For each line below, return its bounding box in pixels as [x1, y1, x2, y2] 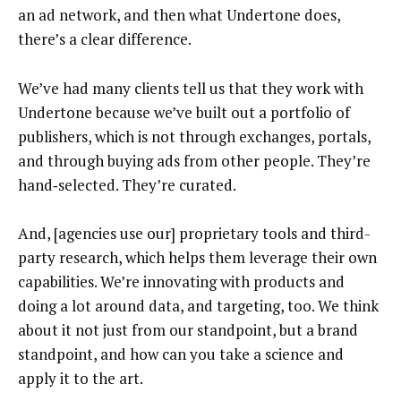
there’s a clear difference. [18, 29, 192, 50]
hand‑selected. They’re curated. [18, 174, 236, 195]
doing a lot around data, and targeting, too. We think [18, 295, 379, 317]
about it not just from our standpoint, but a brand [18, 320, 358, 341]
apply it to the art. [18, 368, 143, 389]
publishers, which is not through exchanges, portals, [18, 125, 371, 147]
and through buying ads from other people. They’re [18, 149, 371, 171]
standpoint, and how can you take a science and [18, 344, 344, 365]
